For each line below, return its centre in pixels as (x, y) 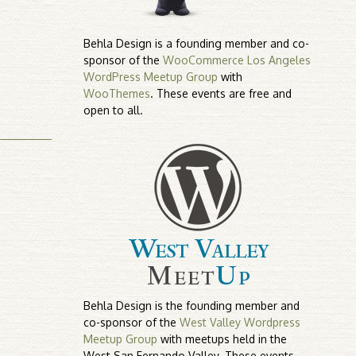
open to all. (114, 110)
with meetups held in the (222, 339)
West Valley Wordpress (240, 322)
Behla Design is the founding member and (192, 306)
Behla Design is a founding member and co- (197, 43)
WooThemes (117, 93)
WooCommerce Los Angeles (237, 60)
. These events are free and (221, 93)
